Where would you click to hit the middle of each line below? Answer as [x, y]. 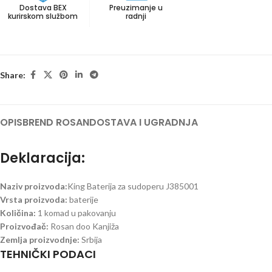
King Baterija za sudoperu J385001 [133, 186]
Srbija [92, 240]
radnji [136, 16]
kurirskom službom [43, 16]
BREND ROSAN [56, 123]
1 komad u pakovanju [77, 213]
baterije [84, 200]
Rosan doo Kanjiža [85, 226]
